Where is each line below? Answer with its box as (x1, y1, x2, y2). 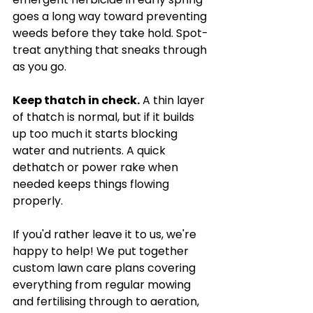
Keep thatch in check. (13, 92, 140, 108)
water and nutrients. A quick (13, 143, 168, 159)
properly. (13, 193, 63, 209)
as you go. (13, 59, 66, 75)
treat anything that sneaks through (13, 42, 210, 58)
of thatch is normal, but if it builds (13, 109, 197, 125)
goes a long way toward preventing (13, 8, 210, 24)
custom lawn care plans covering (13, 260, 198, 276)
